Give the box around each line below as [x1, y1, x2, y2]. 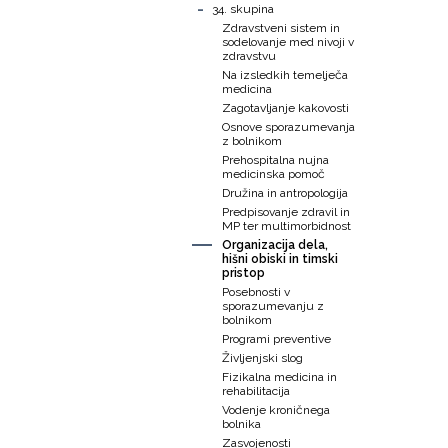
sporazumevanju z [222, 299, 324, 313]
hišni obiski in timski [222, 252, 338, 266]
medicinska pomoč [222, 167, 325, 181]
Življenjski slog [222, 351, 303, 365]
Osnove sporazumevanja [222, 120, 355, 134]
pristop [222, 266, 265, 280]
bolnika [222, 417, 261, 431]
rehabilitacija [222, 384, 290, 398]
